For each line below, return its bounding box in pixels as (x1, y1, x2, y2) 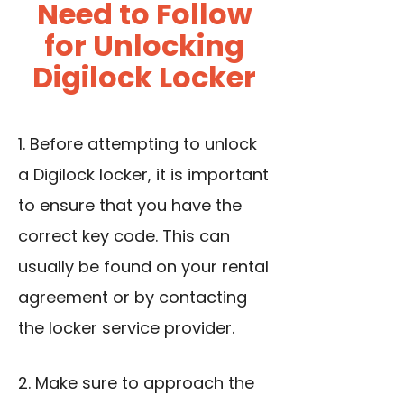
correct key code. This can (18, 225, 230, 248)
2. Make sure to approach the (18, 372, 254, 395)
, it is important (148, 163, 269, 187)
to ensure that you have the (18, 194, 242, 217)
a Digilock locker (18, 163, 148, 187)
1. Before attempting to (18, 133, 205, 156)
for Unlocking (44, 25, 244, 67)
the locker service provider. (18, 317, 234, 340)
